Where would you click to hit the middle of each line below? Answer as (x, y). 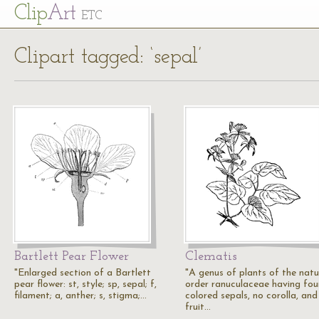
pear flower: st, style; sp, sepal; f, (85, 284)
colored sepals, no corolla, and (251, 296)
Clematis (211, 257)
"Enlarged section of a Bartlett (83, 273)
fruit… (198, 307)
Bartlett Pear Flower (72, 257)
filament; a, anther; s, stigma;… (80, 296)
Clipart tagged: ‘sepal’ (108, 57)
